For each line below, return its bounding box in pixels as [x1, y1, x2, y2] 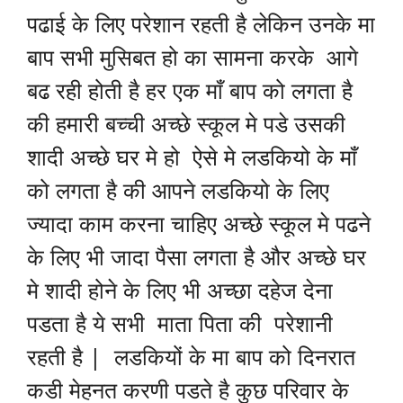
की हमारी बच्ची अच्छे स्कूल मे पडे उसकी [27, 108, 345, 139]
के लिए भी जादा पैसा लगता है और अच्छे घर [27, 241, 366, 273]
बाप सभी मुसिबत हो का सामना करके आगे [27, 41, 358, 73]
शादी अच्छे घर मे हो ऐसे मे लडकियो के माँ [27, 141, 357, 173]
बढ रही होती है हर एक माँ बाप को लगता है [27, 75, 353, 106]
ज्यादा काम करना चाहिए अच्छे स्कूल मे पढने [27, 208, 371, 239]
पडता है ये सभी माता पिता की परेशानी [27, 308, 333, 339]
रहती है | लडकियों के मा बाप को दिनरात [27, 341, 355, 372]
